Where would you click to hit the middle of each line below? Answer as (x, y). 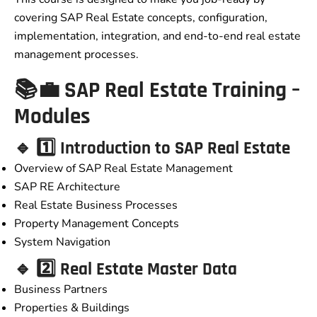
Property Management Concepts (97, 224)
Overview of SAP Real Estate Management (123, 169)
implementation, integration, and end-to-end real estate (157, 36)
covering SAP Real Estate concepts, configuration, (141, 18)
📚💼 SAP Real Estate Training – (157, 91)
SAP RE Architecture (67, 187)
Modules (52, 117)
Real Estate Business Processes (96, 206)
